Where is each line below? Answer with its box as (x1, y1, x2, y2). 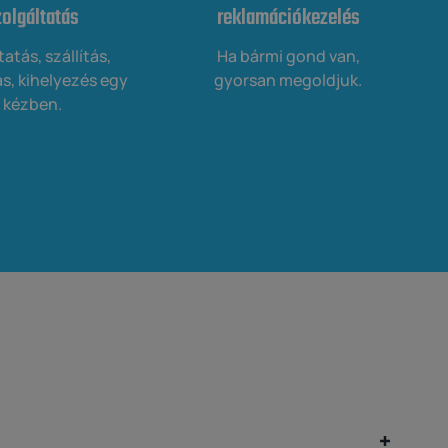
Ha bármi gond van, (216, 45, 360, 68)
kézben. (2, 93, 62, 116)
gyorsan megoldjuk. (214, 69, 362, 92)
